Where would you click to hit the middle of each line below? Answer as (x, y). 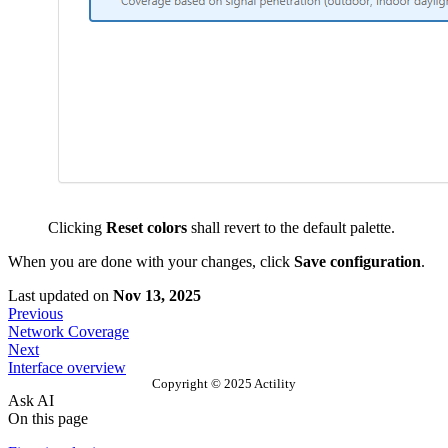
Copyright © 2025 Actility (224, 384)
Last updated (48, 296)
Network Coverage (68, 332)
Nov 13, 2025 (157, 296)
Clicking (77, 228)
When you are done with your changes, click (151, 262)
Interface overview (67, 368)
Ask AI (31, 401)
